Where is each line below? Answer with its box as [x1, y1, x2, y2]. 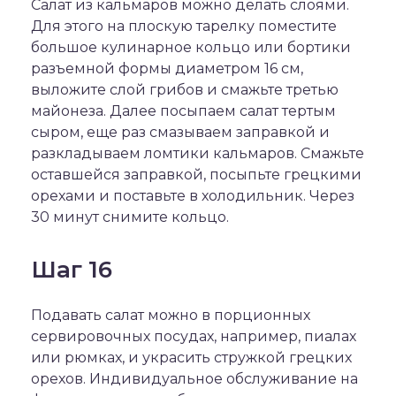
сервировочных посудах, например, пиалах [31, 328, 356, 345]
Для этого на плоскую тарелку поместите [31, 18, 337, 34]
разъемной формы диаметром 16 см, [31, 60, 303, 77]
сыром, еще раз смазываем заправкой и [31, 124, 330, 141]
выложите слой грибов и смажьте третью [31, 81, 339, 98]
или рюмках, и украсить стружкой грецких [31, 349, 352, 366]
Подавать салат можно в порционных [31, 307, 310, 324]
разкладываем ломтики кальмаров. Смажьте [31, 145, 364, 162]
